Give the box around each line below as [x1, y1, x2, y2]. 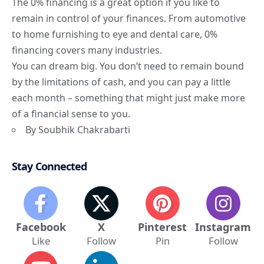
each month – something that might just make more [12, 91, 245, 105]
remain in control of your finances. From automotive [12, 12, 246, 25]
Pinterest [138, 220, 187, 235]
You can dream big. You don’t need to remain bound [12, 60, 244, 73]
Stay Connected [12, 159, 87, 174]
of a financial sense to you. [12, 107, 130, 121]
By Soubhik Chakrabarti [25, 123, 130, 137]
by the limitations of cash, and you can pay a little [12, 75, 230, 89]
